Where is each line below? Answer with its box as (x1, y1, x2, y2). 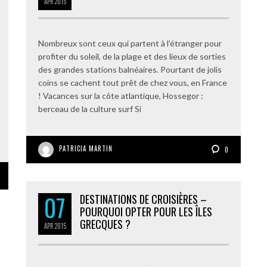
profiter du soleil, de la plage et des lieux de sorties (38, 51, 226, 61)
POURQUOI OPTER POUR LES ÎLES (80, 204, 212, 219)
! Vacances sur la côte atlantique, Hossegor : (38, 91, 203, 101)
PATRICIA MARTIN (59, 144, 113, 153)
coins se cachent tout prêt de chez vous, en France (38, 77, 227, 88)
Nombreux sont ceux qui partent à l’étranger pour (38, 38, 222, 48)
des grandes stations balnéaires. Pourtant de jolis (38, 64, 222, 74)
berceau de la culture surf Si (38, 104, 141, 114)
